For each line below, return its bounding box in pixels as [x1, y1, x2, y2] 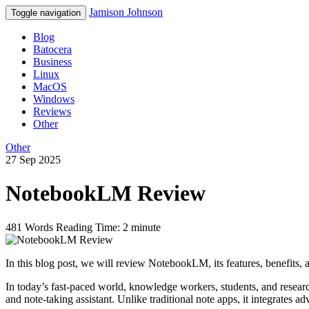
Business [33, 56, 72, 68]
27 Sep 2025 [6, 154, 61, 166]
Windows [33, 93, 74, 105]
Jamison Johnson [89, 6, 163, 18]
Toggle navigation [11, 8, 81, 18]
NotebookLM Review [6, 181, 206, 206]
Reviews [33, 106, 71, 117]
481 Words [6, 221, 53, 233]
